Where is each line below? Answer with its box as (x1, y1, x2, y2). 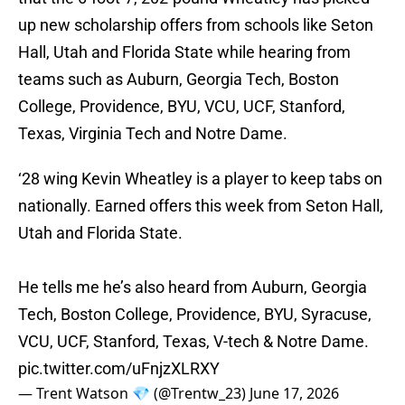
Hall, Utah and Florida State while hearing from (18, 42, 351, 62)
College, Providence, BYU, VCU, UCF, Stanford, (18, 97, 345, 117)
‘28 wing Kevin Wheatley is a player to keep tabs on (18, 169, 382, 189)
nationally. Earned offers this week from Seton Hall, (18, 196, 383, 216)
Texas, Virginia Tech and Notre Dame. (18, 124, 287, 144)
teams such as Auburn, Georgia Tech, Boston (18, 70, 339, 89)
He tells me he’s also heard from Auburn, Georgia (18, 278, 367, 297)
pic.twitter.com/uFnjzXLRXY (18, 359, 220, 379)
